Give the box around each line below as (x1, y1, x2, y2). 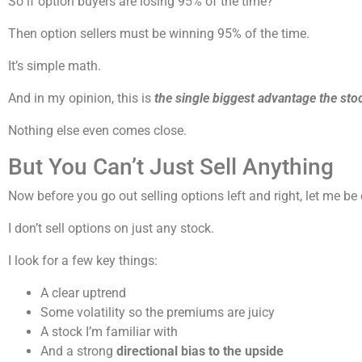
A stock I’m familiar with (40, 324, 178, 340)
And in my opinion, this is (8, 90, 154, 107)
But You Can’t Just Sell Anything (8, 154, 334, 181)
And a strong (40, 343, 116, 360)
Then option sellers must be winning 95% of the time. (8, 26, 309, 42)
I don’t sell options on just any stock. (8, 221, 214, 237)
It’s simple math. (8, 58, 101, 74)
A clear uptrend (40, 285, 126, 301)
